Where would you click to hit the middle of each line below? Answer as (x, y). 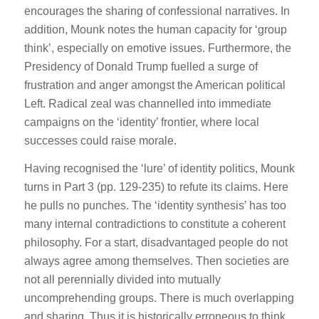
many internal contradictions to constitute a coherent (155, 224)
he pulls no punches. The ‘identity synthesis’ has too (155, 206)
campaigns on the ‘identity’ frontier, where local (141, 122)
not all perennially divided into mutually (122, 280)
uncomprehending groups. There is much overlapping (159, 298)
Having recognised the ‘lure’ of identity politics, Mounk (159, 169)
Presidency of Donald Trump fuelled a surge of (141, 66)
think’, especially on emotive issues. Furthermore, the (157, 48)
